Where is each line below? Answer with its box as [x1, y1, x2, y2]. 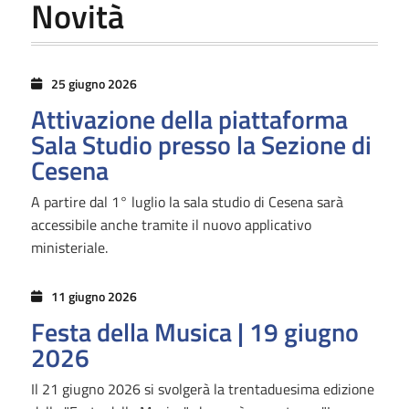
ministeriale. [30, 236, 108, 258]
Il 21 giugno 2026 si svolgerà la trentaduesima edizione [30, 377, 374, 400]
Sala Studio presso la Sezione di [30, 124, 372, 164]
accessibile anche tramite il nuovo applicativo [30, 213, 311, 236]
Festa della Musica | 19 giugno [30, 311, 359, 351]
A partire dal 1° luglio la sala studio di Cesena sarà [30, 190, 343, 213]
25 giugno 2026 [50, 73, 137, 93]
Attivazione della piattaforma [30, 99, 348, 139]
